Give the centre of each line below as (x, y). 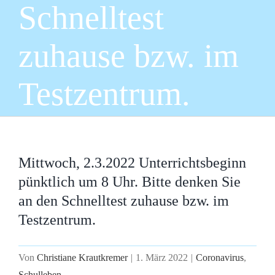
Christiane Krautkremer (82, 258)
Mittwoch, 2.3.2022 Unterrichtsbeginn (132, 163)
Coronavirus (220, 258)
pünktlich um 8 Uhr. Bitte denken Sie (130, 182)
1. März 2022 (162, 258)
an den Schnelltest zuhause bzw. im (124, 201)
